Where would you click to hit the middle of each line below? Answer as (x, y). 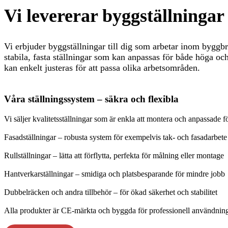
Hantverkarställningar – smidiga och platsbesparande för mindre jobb (115, 174)
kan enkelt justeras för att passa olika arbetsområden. (102, 68)
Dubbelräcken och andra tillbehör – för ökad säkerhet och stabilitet (111, 192)
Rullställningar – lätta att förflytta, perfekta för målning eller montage (114, 155)
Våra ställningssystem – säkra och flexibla (91, 99)
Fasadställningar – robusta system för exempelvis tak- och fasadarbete (116, 137)
